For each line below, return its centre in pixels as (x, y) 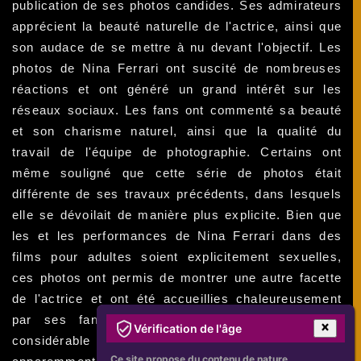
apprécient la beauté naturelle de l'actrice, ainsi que (177, 27)
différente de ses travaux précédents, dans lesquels (177, 194)
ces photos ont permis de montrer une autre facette (177, 278)
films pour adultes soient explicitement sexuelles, (177, 257)
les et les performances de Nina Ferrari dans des (177, 236)
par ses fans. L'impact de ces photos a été (177, 320)
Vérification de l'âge (188, 328)
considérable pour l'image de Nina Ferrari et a (177, 341)
